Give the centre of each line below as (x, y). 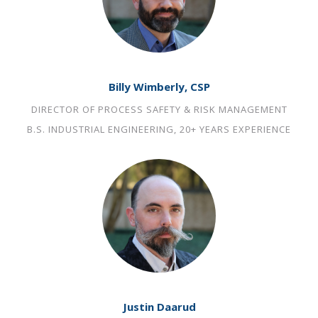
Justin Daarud (159, 307)
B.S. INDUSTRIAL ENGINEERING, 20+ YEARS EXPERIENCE (159, 129)
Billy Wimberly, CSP (159, 87)
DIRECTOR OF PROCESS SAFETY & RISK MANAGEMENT (159, 109)
